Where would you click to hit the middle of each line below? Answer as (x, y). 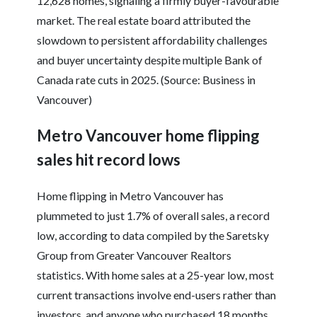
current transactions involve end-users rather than (157, 295)
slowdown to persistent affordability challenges (152, 40)
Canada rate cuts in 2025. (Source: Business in (146, 80)
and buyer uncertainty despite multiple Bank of (150, 60)
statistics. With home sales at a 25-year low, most (156, 275)
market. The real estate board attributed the (144, 21)
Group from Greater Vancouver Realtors (134, 255)
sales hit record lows (109, 160)
